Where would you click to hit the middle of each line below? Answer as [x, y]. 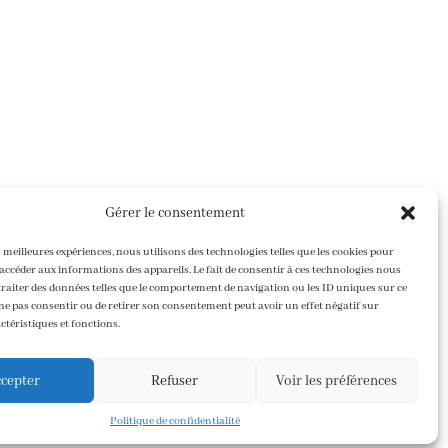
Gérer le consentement [174, 213]
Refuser [175, 380]
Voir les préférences [337, 380]
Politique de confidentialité [174, 421]
